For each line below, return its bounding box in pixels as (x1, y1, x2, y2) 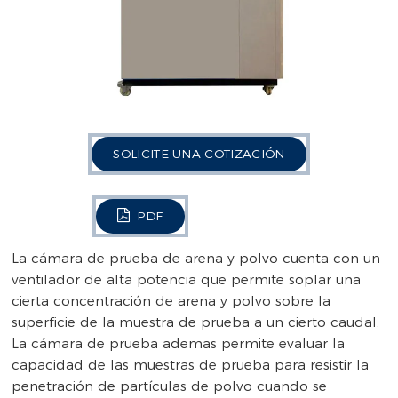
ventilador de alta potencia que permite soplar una (12, 271, 362, 289)
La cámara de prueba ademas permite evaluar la (12, 335, 346, 353)
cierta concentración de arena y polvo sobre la (12, 292, 331, 310)
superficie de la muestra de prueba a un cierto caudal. (12, 314, 380, 331)
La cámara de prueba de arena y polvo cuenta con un (12, 250, 381, 267)
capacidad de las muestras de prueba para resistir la (12, 356, 370, 374)
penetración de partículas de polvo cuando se (12, 378, 328, 395)
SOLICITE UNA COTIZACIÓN (113, 146, 285, 161)
